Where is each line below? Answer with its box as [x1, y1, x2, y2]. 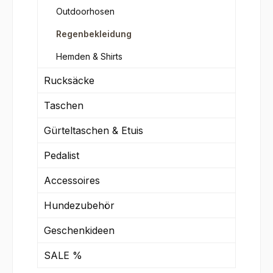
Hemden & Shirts [56, 51, 122, 62]
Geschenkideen [44, 224, 115, 236]
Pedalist [44, 149, 79, 161]
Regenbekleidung [56, 28, 132, 39]
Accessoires [44, 174, 100, 186]
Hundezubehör [44, 199, 115, 211]
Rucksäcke [44, 74, 94, 87]
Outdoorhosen [56, 5, 115, 16]
